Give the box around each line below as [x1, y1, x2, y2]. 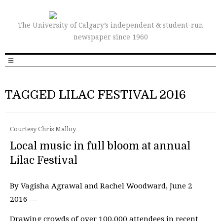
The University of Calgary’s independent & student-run [18, 21, 203, 29]
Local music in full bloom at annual [10, 140, 190, 152]
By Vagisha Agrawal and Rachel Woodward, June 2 [10, 182, 192, 190]
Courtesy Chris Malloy [10, 125, 76, 133]
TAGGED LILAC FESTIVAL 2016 [5, 88, 186, 102]
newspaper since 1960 [73, 33, 148, 41]
